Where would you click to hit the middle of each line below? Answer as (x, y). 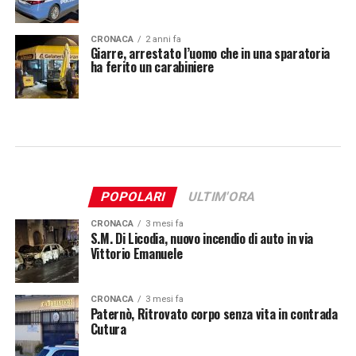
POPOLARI (133, 197)
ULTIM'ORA (222, 197)
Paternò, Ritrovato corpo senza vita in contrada (214, 314)
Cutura (108, 329)
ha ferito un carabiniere (152, 67)
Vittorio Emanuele (136, 253)
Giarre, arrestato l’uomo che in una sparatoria (210, 53)
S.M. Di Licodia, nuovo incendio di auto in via (201, 238)
